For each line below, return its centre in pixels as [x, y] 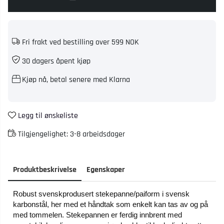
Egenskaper [106, 169]
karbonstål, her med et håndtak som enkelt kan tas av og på [110, 204]
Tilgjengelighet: [43, 134]
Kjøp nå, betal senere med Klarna [75, 79]
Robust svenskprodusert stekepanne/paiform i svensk [101, 193]
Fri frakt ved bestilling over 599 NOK [79, 42]
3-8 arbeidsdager [97, 134]
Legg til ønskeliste [48, 115]
